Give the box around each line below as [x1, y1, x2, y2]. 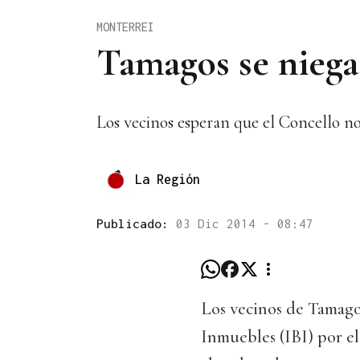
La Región [135, 171, 200, 186]
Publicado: [96, 216, 176, 231]
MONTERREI [96, 19, 154, 34]
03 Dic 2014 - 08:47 [176, 216, 313, 231]
